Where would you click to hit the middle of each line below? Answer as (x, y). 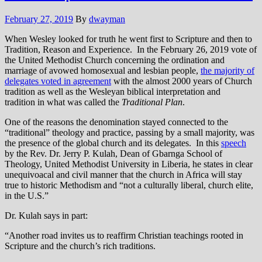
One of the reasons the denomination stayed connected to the (116, 122)
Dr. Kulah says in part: (46, 216)
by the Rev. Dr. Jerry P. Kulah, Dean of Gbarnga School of (113, 154)
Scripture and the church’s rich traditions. (80, 246)
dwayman (107, 19)
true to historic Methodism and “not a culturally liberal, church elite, (129, 185)
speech (234, 143)
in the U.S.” (27, 196)
